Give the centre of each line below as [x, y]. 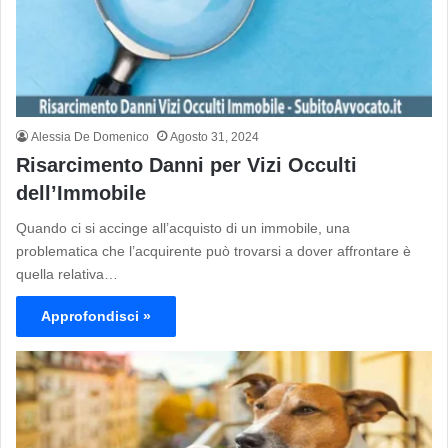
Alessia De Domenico [90, 137]
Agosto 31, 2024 [214, 137]
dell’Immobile [81, 193]
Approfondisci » [96, 316]
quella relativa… [67, 274]
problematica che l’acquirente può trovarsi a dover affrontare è [213, 251]
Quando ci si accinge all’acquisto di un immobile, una [183, 228]
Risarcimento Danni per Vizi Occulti [186, 165]
